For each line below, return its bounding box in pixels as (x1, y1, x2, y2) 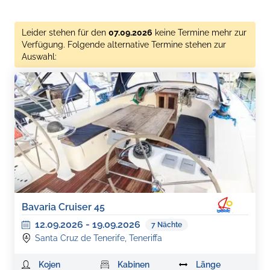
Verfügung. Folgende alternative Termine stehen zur (22, 40, 226, 49)
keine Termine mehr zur (155, 28, 246, 37)
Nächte (157, 221, 182, 229)
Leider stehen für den (22, 28, 106, 37)
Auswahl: (22, 52, 57, 61)
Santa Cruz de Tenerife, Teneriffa (35, 233, 162, 243)
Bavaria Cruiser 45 (22, 201, 105, 213)
